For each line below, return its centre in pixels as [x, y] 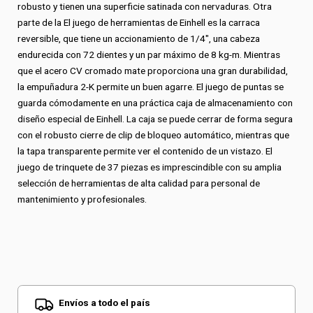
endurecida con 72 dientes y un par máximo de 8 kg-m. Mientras [149, 54]
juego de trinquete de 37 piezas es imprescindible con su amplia [150, 167]
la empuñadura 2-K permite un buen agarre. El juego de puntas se [151, 86]
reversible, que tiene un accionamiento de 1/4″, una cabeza [139, 38]
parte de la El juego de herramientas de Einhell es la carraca [139, 22]
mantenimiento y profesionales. [82, 199]
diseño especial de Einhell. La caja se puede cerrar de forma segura [155, 118]
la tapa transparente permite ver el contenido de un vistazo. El [145, 151]
